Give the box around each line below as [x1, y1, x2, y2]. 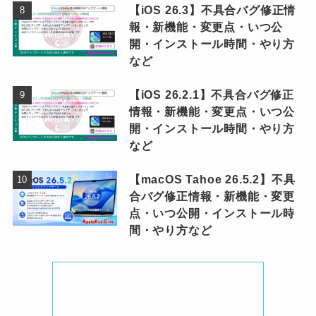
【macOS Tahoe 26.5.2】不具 [128, 173, 296, 186]
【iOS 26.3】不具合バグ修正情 [128, 3, 296, 16]
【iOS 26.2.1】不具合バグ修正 [128, 88, 295, 102]
